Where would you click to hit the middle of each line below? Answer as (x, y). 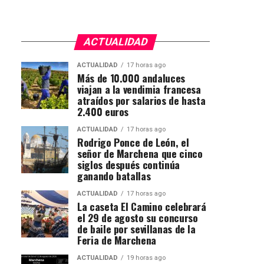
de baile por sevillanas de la (136, 228)
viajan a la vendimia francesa (139, 89)
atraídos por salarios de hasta (141, 100)
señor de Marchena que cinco (140, 153)
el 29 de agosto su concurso (138, 217)
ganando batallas (114, 175)
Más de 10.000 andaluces (131, 77)
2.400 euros (103, 111)
